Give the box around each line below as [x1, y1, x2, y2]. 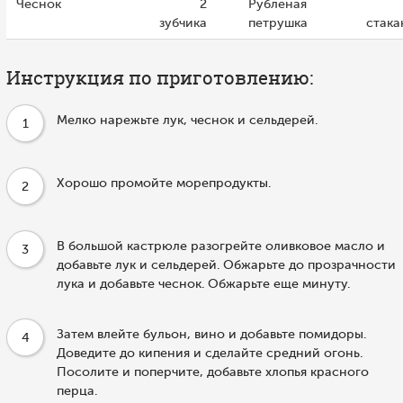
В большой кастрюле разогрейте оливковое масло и [57, 238, 385, 253]
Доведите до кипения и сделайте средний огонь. [57, 345, 363, 360]
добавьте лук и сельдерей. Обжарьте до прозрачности [57, 257, 396, 272]
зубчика [158, 15, 207, 30]
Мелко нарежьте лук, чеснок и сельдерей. [57, 112, 318, 127]
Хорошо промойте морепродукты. [57, 175, 271, 190]
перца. [57, 383, 97, 398]
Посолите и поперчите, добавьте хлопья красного [57, 364, 369, 379]
